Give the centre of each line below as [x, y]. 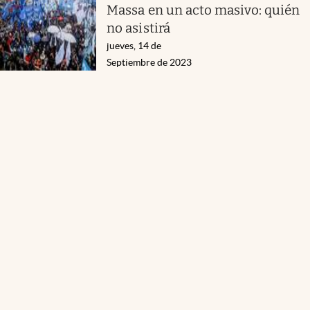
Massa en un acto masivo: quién [203, 10]
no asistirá [138, 28]
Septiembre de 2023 [149, 62]
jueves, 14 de [134, 45]
